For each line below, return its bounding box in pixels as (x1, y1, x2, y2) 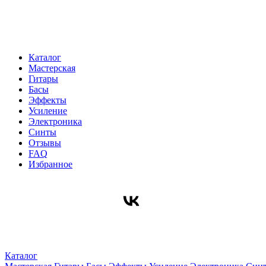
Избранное (28, 159, 72, 169)
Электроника (28, 116, 82, 126)
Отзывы (28, 138, 61, 148)
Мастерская (28, 63, 75, 73)
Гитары (28, 74, 58, 84)
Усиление (28, 106, 67, 116)
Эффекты (28, 95, 66, 105)
